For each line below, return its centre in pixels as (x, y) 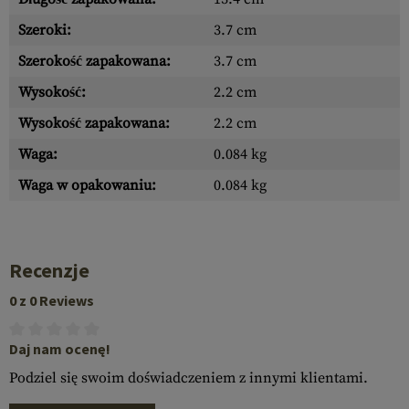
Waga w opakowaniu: (87, 185)
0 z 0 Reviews (52, 300)
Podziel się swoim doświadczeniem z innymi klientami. (189, 378)
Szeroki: (45, 30)
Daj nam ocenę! (60, 349)
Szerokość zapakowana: (94, 61)
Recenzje (49, 271)
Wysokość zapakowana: (94, 123)
